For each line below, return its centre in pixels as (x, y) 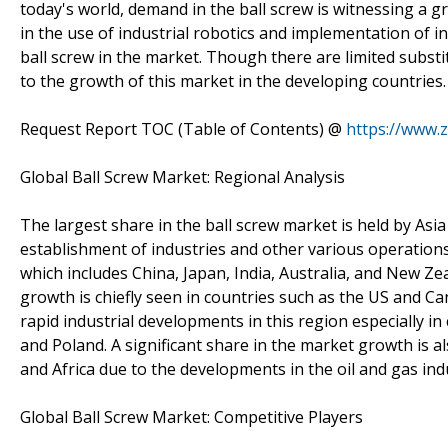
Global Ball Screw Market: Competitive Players (191, 416)
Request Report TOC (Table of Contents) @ (183, 128)
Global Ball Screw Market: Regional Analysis (182, 176)
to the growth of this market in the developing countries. (233, 80)
